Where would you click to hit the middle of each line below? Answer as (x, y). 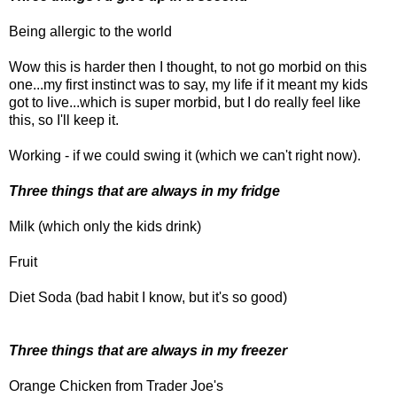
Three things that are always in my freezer (148, 350)
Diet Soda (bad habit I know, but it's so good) (148, 297)
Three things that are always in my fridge (144, 191)
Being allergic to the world (90, 31)
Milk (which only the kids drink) (105, 226)
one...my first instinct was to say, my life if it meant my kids (188, 84)
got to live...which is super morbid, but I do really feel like (185, 102)
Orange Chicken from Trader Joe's (116, 385)
